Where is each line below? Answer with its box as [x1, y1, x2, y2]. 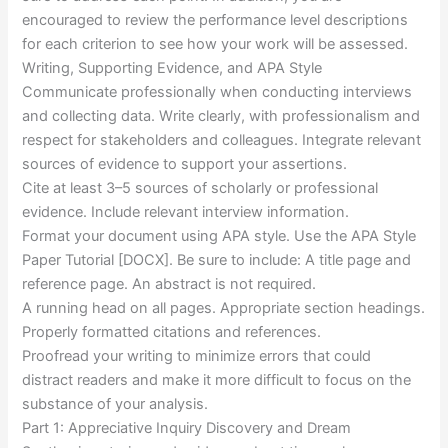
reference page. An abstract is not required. [22, 275, 317, 294]
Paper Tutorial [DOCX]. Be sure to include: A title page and [22, 251, 412, 270]
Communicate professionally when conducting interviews [22, 83, 413, 102]
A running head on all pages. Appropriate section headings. [22, 299, 426, 318]
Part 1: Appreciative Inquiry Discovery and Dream [22, 419, 352, 438]
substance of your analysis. [22, 395, 209, 414]
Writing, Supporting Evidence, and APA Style [22, 59, 323, 78]
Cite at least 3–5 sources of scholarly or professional [22, 179, 379, 198]
